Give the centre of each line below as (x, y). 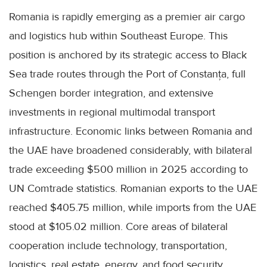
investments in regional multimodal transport (112, 112)
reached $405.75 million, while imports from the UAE (133, 208)
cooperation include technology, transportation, (118, 246)
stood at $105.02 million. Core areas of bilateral (118, 227)
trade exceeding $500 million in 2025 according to (128, 170)
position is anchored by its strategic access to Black (128, 55)
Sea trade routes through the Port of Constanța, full (127, 74)
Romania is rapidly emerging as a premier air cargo (127, 17)
